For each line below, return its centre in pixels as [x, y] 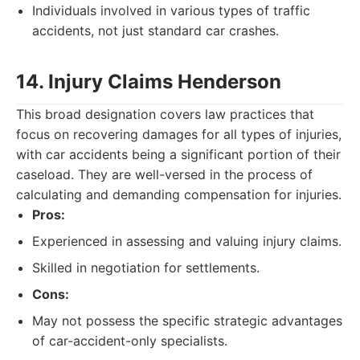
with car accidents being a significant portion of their [178, 154]
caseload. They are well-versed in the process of [164, 174]
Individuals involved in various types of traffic [171, 10]
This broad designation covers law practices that [165, 114]
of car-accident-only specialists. [130, 341]
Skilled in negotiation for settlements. [146, 268]
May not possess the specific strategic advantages [187, 321]
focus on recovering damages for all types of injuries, [179, 134]
